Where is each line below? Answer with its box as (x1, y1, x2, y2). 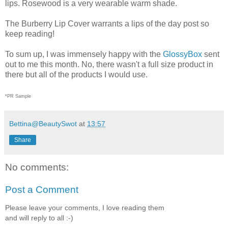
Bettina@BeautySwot (9, 120, 77, 128)
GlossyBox (163, 50, 202, 59)
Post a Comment (5, 184, 78, 195)
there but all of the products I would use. (5, 70, 148, 79)
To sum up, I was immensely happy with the (5, 50, 163, 59)
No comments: (5, 162, 69, 173)
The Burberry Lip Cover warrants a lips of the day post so (5, 19, 209, 28)
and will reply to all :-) (5, 214, 73, 222)
